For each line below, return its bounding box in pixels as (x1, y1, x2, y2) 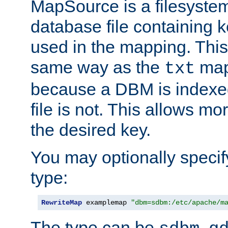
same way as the (31, 58, 164, 77)
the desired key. (31, 120, 151, 140)
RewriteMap (41, 198, 82, 207)
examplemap (82, 198, 131, 207)
